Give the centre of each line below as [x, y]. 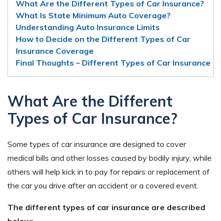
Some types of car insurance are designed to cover [97, 144]
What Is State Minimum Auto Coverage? [93, 15]
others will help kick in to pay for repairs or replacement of [109, 171]
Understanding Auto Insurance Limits [88, 27]
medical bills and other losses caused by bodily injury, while [110, 158]
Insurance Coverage [55, 51]
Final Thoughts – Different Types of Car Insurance [113, 62]
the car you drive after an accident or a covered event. [103, 185]
